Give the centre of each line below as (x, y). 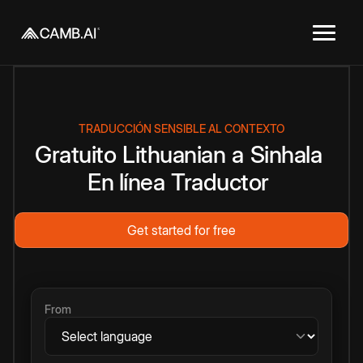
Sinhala (286, 154)
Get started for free (181, 230)
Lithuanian (174, 154)
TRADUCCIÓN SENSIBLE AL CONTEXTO (181, 128)
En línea (126, 182)
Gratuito (75, 154)
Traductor (220, 182)
